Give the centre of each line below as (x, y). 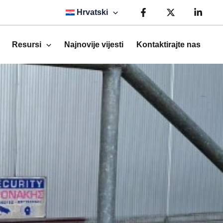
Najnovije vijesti (94, 45)
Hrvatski (93, 12)
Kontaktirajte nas (168, 45)
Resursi (27, 45)
